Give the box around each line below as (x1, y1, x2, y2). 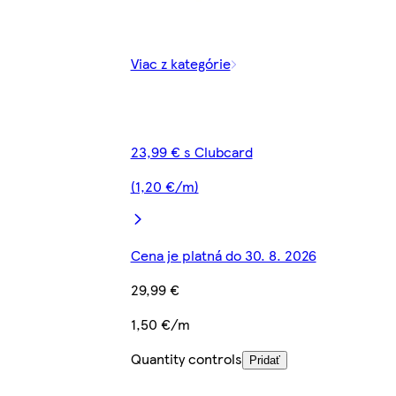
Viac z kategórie (130, 53, 231, 74)
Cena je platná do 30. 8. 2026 (130, 245, 316, 266)
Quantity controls (130, 348, 242, 369)
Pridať (248, 354, 280, 368)
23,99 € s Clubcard (130, 141, 253, 163)
